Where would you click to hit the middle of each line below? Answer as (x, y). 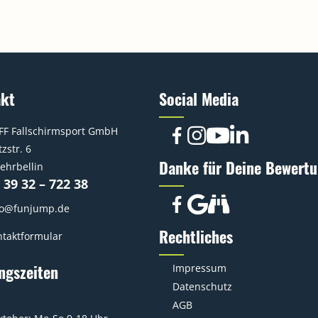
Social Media (199, 99)
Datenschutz (202, 286)
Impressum (199, 268)
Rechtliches (196, 236)
